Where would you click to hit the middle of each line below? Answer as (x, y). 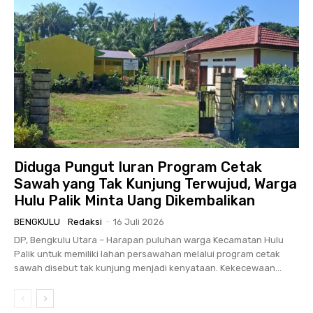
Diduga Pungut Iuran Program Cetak (138, 167)
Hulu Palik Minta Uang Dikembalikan (134, 201)
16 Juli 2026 (139, 222)
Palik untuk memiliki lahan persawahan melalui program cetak (147, 254)
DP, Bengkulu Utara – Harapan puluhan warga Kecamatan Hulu (149, 240)
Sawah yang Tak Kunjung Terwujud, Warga (155, 184)
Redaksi (85, 222)
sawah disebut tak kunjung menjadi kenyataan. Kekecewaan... (148, 268)
